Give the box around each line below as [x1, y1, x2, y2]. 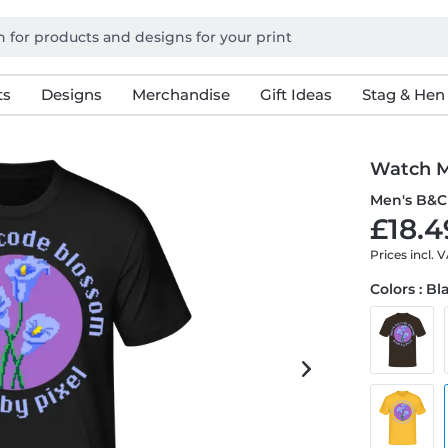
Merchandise [131, 85, 230, 104]
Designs [40, 85, 102, 104]
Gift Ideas [259, 85, 332, 104]
